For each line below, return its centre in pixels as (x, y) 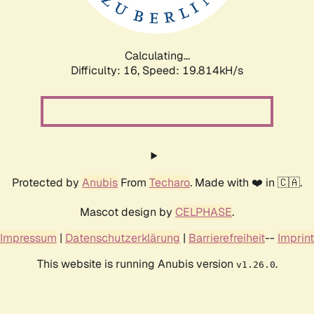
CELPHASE (204, 212)
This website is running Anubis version (136, 264)
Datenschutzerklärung (123, 238)
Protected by (47, 182)
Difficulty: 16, (107, 70)
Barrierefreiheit (227, 238)
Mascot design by (128, 212)
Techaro (170, 182)
